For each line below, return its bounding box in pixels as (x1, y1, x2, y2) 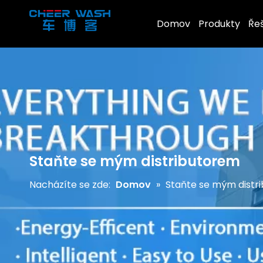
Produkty (198, 17, 240, 31)
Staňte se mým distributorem (29, 151, 240, 171)
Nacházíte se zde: (29, 178, 113, 191)
